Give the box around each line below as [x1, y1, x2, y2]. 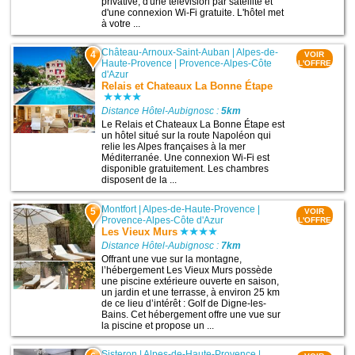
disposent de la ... [101, 174, 177, 186]
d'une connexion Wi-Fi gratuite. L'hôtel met [101, 7, 284, 19]
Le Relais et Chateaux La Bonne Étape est [101, 119, 285, 131]
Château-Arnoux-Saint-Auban [101, 47, 231, 59]
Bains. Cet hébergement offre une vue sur [101, 308, 281, 320]
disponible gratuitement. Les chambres [101, 163, 269, 175]
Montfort [101, 203, 137, 215]
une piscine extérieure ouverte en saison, [101, 275, 280, 287]
